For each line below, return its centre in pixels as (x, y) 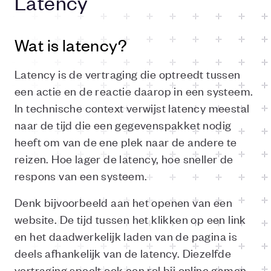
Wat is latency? (71, 45)
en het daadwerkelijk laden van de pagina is (126, 236)
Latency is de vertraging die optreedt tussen (128, 73)
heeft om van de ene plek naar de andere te (126, 141)
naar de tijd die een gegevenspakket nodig (123, 124)
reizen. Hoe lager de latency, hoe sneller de (124, 158)
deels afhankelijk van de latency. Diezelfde (123, 253)
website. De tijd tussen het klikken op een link (130, 219)
